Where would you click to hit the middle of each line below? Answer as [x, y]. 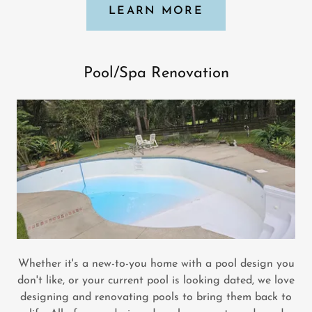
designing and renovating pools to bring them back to [156, 297]
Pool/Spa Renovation [156, 73]
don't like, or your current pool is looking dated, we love [156, 281]
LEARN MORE [156, 11]
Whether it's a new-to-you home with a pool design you [156, 264]
